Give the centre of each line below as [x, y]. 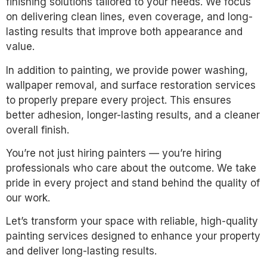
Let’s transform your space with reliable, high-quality [132, 221]
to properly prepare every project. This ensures [119, 100]
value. [20, 47]
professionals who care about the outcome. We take [131, 168]
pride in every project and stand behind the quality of [133, 183]
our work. [28, 198]
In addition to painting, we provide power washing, [127, 70]
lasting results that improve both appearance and [124, 32]
